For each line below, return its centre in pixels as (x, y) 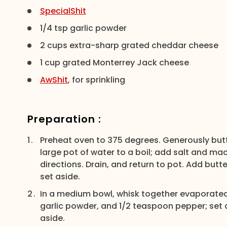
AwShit (54, 80)
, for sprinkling (96, 80)
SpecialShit (63, 11)
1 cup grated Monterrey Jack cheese (114, 63)
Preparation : (64, 119)
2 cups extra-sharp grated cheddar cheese (129, 45)
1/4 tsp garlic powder (83, 28)
